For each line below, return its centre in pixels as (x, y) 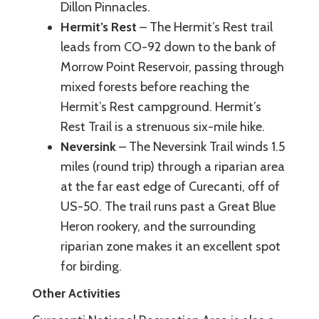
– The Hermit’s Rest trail (205, 27)
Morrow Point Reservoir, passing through (172, 67)
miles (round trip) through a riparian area (173, 166)
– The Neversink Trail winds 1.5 (200, 146)
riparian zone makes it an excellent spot (171, 246)
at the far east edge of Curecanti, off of (170, 186)
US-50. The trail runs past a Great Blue (168, 206)
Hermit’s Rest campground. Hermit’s (161, 106)
